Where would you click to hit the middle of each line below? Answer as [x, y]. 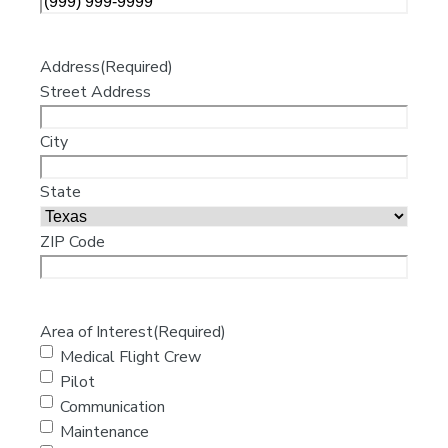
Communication [113, 407]
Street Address [96, 92]
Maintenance [105, 432]
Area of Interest [97, 332]
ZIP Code [73, 242]
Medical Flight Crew [131, 357]
